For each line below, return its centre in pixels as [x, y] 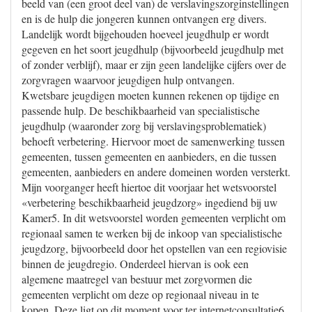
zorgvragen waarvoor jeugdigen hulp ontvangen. [128, 80]
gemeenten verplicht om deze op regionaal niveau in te [140, 294]
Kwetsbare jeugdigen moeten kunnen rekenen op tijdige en [150, 95]
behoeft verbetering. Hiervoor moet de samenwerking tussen [153, 141]
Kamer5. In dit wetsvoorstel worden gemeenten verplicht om [154, 218]
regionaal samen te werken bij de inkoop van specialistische [152, 233]
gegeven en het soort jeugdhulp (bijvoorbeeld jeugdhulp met [153, 49]
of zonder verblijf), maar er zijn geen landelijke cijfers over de [154, 64]
